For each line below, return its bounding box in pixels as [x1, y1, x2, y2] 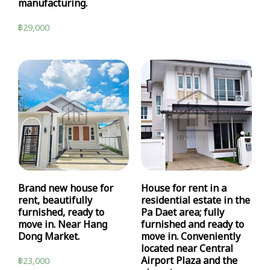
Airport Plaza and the [141, 254, 237, 269]
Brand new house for [18, 181, 113, 196]
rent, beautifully [18, 193, 92, 209]
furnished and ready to [141, 218, 244, 233]
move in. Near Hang [18, 218, 107, 233]
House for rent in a [141, 181, 227, 196]
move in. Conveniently [141, 230, 240, 245]
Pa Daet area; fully [141, 206, 224, 221]
